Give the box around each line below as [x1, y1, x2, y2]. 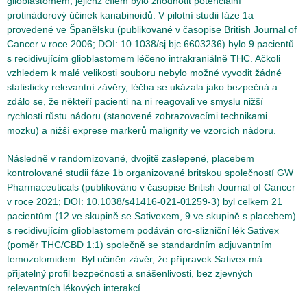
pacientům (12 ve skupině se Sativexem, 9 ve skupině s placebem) [7, 210, 296, 221]
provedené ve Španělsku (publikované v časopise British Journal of [7, 24, 297, 35]
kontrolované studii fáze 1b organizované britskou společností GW [7, 167, 293, 178]
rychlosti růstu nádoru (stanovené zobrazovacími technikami [7, 110, 267, 121]
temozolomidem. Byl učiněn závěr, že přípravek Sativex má [7, 254, 262, 265]
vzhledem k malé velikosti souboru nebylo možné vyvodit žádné [7, 67, 282, 78]
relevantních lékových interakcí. [7, 282, 143, 293]
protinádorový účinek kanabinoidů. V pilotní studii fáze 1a [7, 10, 254, 21]
